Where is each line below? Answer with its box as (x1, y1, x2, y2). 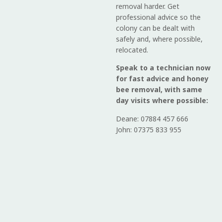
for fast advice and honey (116, 74, 209, 84)
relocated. (116, 45, 148, 55)
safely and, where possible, (116, 34, 203, 44)
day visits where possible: (116, 96, 208, 106)
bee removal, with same (116, 85, 202, 95)
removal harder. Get (116, 1, 179, 11)
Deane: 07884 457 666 (116, 113, 188, 123)
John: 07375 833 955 (116, 124, 181, 134)
